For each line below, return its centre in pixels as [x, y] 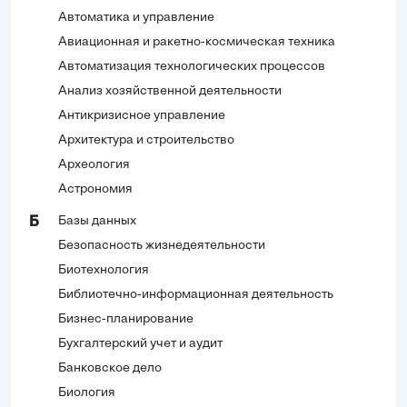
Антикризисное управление [142, 116]
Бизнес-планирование [126, 320]
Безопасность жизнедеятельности [162, 246]
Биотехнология [104, 271]
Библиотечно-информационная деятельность [196, 295]
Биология [87, 393]
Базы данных [97, 222]
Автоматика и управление [136, 18]
